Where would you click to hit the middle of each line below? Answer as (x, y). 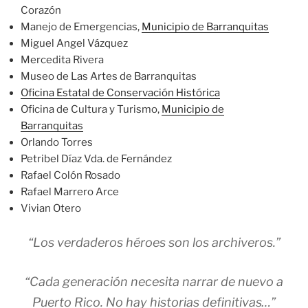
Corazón (41, 11)
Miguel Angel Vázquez (74, 44)
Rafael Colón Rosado (70, 176)
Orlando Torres (57, 143)
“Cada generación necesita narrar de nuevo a (154, 281)
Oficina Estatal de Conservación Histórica (120, 93)
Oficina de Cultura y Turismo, (91, 110)
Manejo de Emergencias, (81, 27)
